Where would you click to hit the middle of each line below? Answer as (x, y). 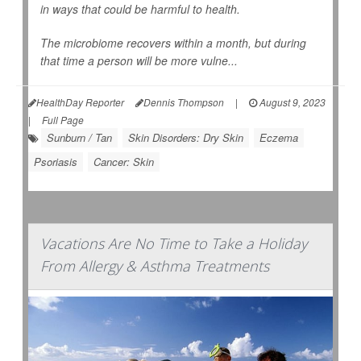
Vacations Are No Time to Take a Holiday (174, 244)
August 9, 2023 (291, 102)
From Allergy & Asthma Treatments (155, 266)
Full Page (63, 120)
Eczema (279, 138)
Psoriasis (56, 162)
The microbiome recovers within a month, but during (173, 43)
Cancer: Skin (124, 162)
